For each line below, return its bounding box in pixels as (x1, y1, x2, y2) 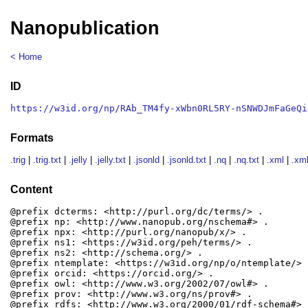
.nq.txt (234, 155, 260, 166)
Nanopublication (10, 18, 160, 39)
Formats (10, 131, 54, 144)
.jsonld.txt (167, 155, 207, 166)
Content (10, 183, 53, 195)
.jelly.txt (95, 155, 126, 166)
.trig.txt (33, 155, 62, 166)
